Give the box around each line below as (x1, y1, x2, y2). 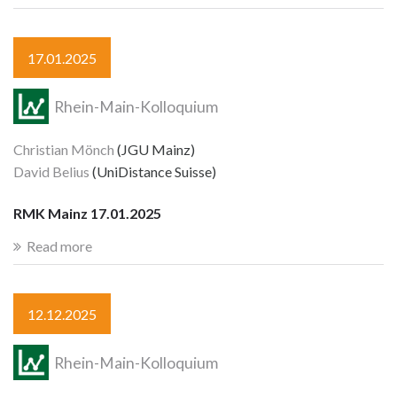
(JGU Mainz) (114, 141, 195, 159)
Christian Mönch (13, 141, 114, 159)
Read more (27, 237, 92, 255)
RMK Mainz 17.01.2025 (13, 204, 161, 222)
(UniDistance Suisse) (90, 163, 216, 181)
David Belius (13, 163, 90, 181)
